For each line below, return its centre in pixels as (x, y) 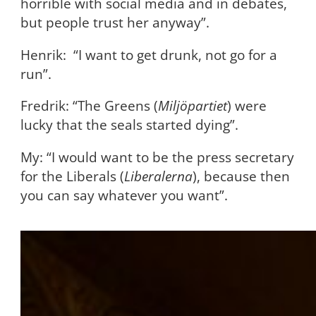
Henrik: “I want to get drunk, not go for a (148, 54)
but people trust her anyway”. (115, 23)
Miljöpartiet (192, 106)
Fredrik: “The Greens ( (89, 106)
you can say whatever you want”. (124, 195)
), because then (241, 176)
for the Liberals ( (72, 176)
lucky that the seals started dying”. (129, 125)
